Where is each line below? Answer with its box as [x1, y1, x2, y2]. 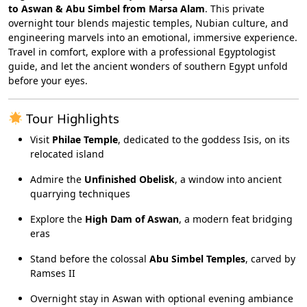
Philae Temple [52, 133, 118, 146]
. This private [205, 2, 265, 15]
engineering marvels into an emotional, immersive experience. [8, 31, 297, 44]
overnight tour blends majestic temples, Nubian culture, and [8, 16, 288, 29]
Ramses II [30, 267, 75, 280]
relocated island [30, 147, 104, 160]
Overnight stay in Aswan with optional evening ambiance [30, 292, 293, 305]
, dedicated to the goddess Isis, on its [118, 133, 290, 146]
